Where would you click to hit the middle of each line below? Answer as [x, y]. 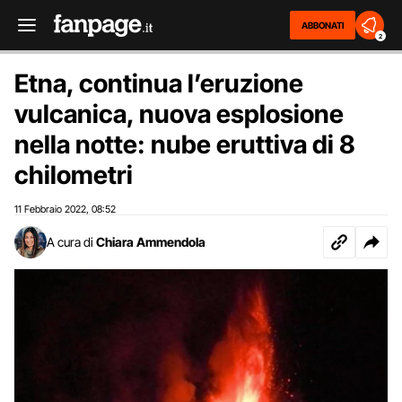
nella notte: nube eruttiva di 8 [185, 144]
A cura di [70, 242]
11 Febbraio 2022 [50, 209]
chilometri [74, 175]
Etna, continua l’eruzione [159, 83]
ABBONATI [323, 25]
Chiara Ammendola [151, 242]
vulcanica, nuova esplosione [179, 114]
